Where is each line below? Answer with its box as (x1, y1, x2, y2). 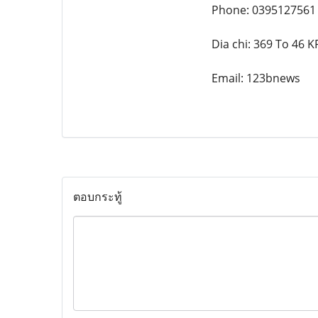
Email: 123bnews (211, 70, 300, 86)
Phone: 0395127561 (211, 1, 316, 18)
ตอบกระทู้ (73, 188, 122, 204)
